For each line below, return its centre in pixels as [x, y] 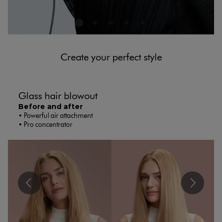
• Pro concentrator [45, 125]
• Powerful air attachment [55, 116]
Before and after [50, 107]
